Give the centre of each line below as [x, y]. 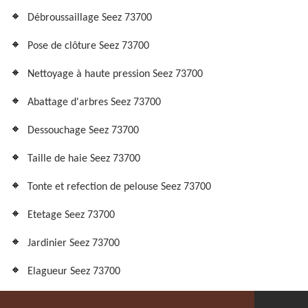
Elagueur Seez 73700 [74, 272]
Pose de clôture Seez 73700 [88, 46]
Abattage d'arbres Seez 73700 [94, 103]
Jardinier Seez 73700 [74, 244]
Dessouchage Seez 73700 [83, 131]
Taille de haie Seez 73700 [84, 159]
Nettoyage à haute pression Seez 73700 [115, 75]
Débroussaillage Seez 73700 [90, 18]
